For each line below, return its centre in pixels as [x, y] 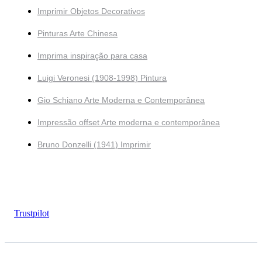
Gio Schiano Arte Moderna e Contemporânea [121, 100]
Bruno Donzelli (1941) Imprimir [94, 145]
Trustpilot [32, 213]
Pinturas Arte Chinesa [77, 34]
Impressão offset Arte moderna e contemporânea [129, 123]
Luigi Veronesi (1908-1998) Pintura [102, 78]
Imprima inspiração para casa [92, 56]
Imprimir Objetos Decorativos [91, 11]
